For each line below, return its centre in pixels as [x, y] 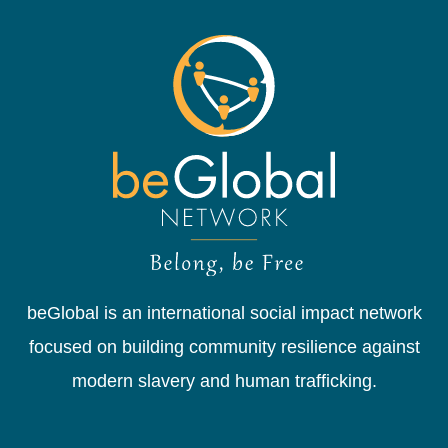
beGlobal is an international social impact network [224, 313]
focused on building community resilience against [224, 347]
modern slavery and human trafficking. [224, 381]
